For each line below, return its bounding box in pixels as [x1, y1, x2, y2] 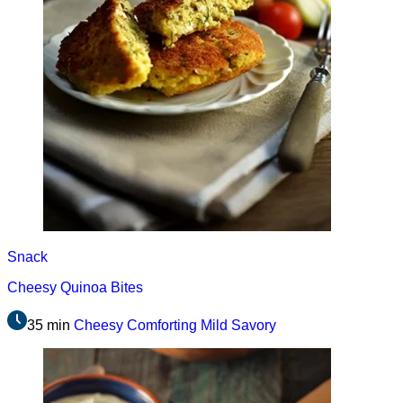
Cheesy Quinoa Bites [7, 279, 143, 295]
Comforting [127, 317, 197, 333]
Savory [231, 317, 276, 333]
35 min [27, 317, 70, 333]
